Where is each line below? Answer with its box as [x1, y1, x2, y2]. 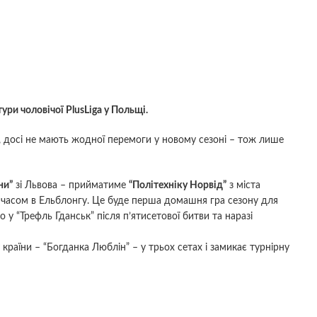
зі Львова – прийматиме [13, 180, 129, 190]
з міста [226, 180, 260, 190]
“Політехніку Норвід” [129, 180, 226, 190]
